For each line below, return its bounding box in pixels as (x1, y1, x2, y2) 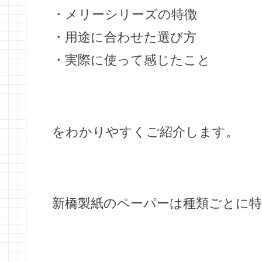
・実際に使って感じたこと (52, 53, 211, 68)
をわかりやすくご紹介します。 (52, 124, 239, 139)
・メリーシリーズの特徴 (52, 7, 197, 22)
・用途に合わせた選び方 (52, 30, 196, 45)
